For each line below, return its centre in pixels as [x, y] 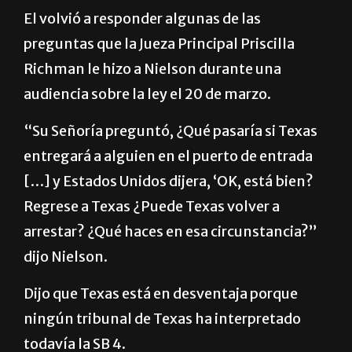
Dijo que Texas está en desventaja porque [161, 332]
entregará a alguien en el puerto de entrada [168, 194]
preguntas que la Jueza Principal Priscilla [159, 82]
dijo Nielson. [66, 295]
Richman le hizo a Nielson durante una [152, 107]
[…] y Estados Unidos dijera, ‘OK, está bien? [169, 219]
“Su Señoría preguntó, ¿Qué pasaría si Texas [170, 169]
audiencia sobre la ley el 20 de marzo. [147, 132]
